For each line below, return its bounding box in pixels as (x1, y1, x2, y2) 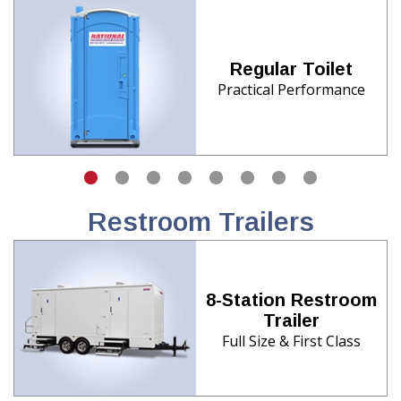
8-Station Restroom (206, 290, 377, 311)
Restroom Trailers (87, 206, 314, 236)
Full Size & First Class (222, 331, 361, 352)
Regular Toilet (230, 59, 353, 80)
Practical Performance (218, 80, 365, 100)
